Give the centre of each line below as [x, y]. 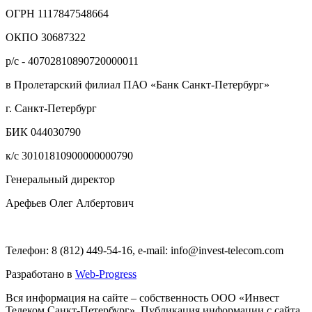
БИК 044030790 [43, 132]
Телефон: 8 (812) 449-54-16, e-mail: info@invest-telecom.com [145, 251]
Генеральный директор [60, 180]
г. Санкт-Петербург [51, 109]
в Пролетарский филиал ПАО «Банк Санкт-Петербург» [138, 85]
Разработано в [40, 274]
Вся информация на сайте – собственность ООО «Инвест [142, 298]
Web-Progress [106, 274]
